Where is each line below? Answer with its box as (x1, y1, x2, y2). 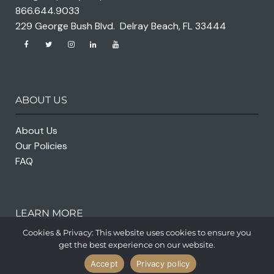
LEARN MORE (15, 207, 83, 219)
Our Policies (15, 139, 67, 152)
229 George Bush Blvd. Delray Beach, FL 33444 (15, 19, 226, 32)
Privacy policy (136, 258, 190, 268)
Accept (90, 258, 118, 268)
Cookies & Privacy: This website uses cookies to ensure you (23, 228, 251, 237)
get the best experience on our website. (59, 240, 215, 250)
